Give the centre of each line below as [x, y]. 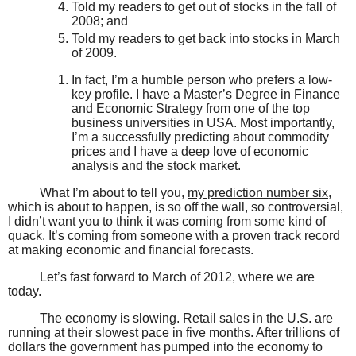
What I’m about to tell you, [114, 192]
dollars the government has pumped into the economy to [165, 346]
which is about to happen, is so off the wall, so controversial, [176, 207]
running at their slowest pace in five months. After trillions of [174, 332]
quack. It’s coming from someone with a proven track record [174, 235]
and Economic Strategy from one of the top [191, 109]
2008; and [100, 21]
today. [25, 291]
